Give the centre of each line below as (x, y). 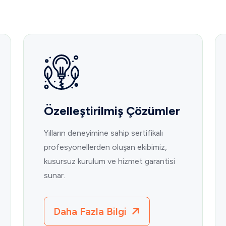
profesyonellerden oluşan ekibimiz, (105, 147)
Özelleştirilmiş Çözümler (112, 111)
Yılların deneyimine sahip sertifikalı (103, 133)
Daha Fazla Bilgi (91, 212)
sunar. (54, 176)
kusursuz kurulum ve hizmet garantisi (109, 161)
